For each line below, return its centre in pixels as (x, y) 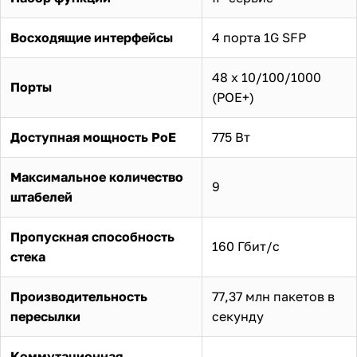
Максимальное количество (97, 177)
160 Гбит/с (246, 246)
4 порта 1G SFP (259, 37)
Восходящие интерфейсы (92, 37)
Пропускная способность (92, 236)
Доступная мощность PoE (93, 137)
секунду (238, 316)
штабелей (41, 196)
